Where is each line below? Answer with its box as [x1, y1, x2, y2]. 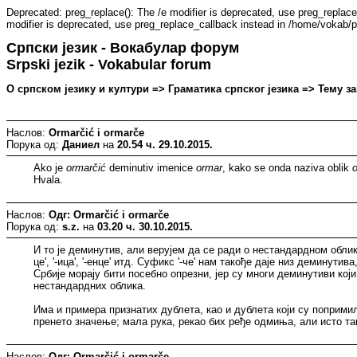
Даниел [62, 138, 100, 151]
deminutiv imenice [106, 161, 197, 174]
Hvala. [33, 173, 64, 186]
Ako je [33, 161, 67, 174]
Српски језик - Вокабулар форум [6, 40, 239, 57]
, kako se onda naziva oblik [222, 161, 353, 174]
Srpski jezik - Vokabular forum [6, 57, 211, 73]
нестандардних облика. [33, 279, 147, 292]
